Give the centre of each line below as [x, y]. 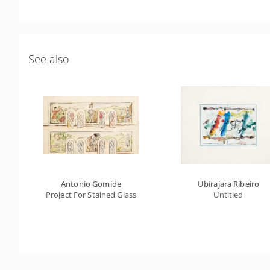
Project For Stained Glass [91, 195]
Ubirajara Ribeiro [228, 184]
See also [49, 59]
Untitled [228, 195]
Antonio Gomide [91, 184]
